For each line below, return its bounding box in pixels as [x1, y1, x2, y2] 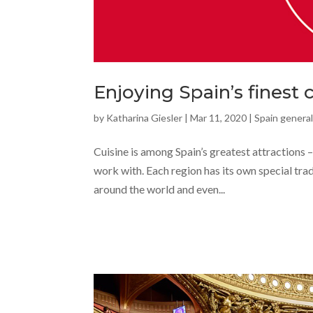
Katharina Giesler [106, 111, 183, 124]
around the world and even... [94, 182, 226, 196]
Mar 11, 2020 [190, 111, 247, 124]
